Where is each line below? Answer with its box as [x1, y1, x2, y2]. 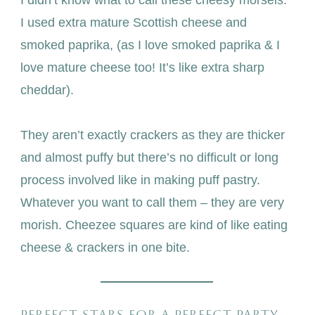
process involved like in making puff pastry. [20, 173, 260, 188]
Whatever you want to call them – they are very [20, 195, 284, 210]
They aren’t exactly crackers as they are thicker [20, 128, 285, 143]
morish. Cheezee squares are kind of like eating [20, 218, 288, 233]
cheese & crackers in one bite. [20, 240, 190, 255]
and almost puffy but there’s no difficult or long [20, 150, 278, 165]
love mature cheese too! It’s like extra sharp [20, 60, 264, 75]
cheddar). [20, 83, 74, 98]
